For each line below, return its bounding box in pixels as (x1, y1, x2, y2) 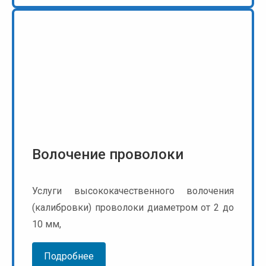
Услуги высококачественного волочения (32, 185, 234, 197)
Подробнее (44, 251, 94, 262)
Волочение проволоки (32, 146, 183, 163)
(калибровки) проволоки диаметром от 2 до (32, 202, 234, 213)
